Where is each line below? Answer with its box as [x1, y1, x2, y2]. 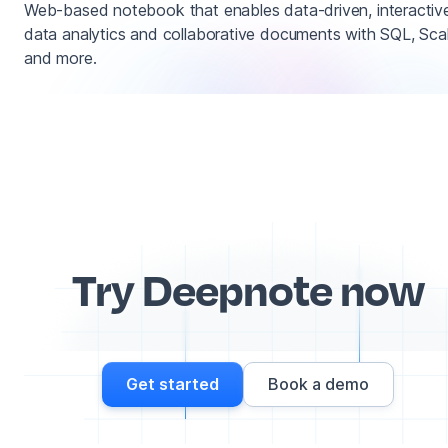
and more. [24, 48, 97, 69]
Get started [126, 373, 219, 394]
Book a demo [268, 373, 369, 394]
